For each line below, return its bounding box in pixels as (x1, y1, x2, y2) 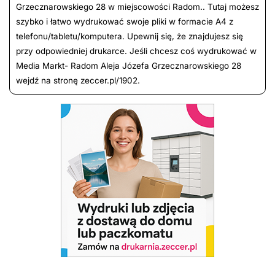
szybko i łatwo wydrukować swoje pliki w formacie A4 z (16, 17, 233, 27)
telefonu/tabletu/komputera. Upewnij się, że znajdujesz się (16, 31, 243, 42)
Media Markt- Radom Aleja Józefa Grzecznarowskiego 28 (16, 61, 241, 71)
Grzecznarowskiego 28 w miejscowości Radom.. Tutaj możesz (16, 2, 259, 12)
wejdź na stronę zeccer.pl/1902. (16, 76, 140, 86)
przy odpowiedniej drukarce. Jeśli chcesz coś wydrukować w (16, 46, 257, 56)
